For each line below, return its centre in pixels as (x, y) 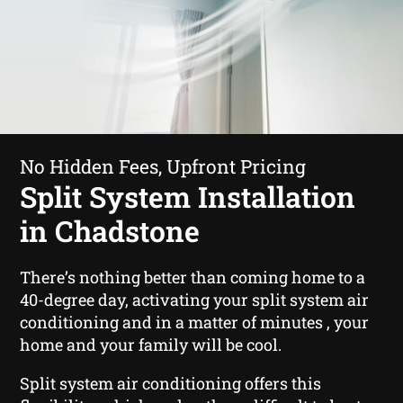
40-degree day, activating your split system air (195, 299)
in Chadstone (110, 230)
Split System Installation (188, 196)
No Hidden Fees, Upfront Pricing (163, 166)
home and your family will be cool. (151, 344)
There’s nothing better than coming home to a (193, 277)
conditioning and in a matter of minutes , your (195, 322)
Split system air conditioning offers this (171, 383)
